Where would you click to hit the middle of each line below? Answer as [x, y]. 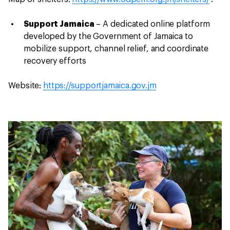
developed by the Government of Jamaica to [108, 36]
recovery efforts [55, 61]
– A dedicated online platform [152, 24]
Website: [26, 85]
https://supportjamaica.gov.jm [100, 85]
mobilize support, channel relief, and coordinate [116, 49]
